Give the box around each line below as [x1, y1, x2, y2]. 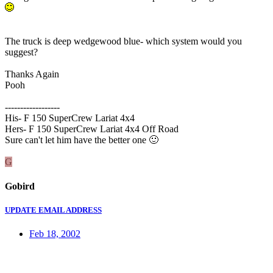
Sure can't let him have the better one [5, 135, 149, 146]
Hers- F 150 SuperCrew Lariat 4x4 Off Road [5, 124, 179, 135]
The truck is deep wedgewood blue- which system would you [5, 36, 242, 47]
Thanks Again [5, 69, 59, 80]
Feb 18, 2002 [29, 228, 80, 239]
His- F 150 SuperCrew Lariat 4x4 [5, 113, 135, 124]
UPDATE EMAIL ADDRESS [5, 205, 102, 214]
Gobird [5, 180, 35, 191]
